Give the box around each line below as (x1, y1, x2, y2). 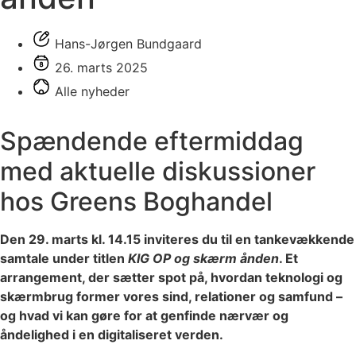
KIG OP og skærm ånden (128, 250, 279, 266)
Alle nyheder (55, 83, 130, 99)
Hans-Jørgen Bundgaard (55, 35, 202, 52)
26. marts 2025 (55, 59, 148, 75)
